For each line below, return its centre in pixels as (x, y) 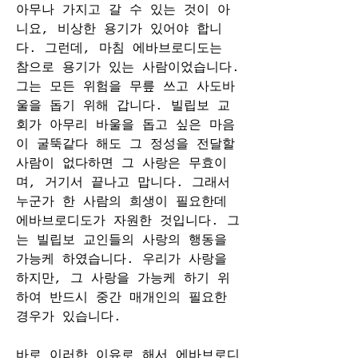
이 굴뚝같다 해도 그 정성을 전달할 (125, 145)
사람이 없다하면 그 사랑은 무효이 (121, 164)
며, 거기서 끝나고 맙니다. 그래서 (123, 183)
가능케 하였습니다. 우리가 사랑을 (121, 260)
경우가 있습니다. (69, 317)
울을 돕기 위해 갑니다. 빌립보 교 (123, 106)
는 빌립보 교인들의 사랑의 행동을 (121, 241)
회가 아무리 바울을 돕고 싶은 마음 (125, 125)
